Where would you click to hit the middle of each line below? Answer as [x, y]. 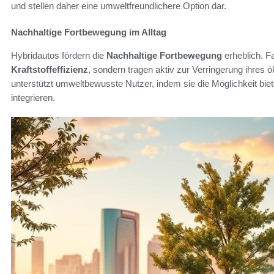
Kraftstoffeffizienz [50, 69]
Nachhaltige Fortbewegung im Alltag [89, 32]
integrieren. [33, 97]
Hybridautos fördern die [59, 55]
